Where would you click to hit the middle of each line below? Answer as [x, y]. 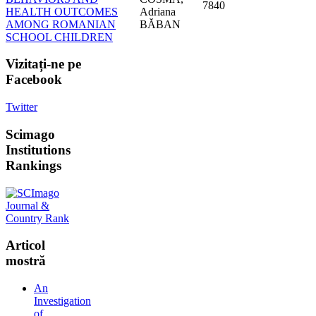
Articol [25, 245]
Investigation [62, 301]
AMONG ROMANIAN [61, 24]
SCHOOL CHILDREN [59, 37]
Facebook [34, 80]
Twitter [22, 107]
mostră [26, 261]
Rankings [34, 165]
